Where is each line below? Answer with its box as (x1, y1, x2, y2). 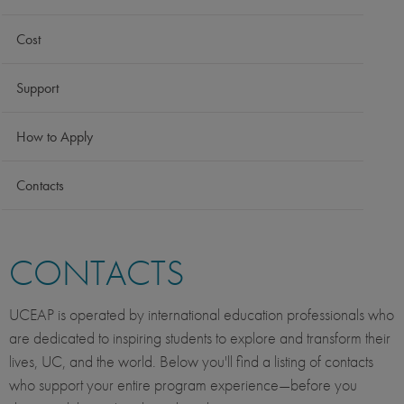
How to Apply (16, 127, 93, 147)
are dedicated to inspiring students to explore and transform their (9, 327, 390, 349)
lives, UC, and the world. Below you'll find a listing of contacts (9, 351, 373, 372)
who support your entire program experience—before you (9, 374, 357, 396)
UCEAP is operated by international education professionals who (9, 304, 394, 326)
